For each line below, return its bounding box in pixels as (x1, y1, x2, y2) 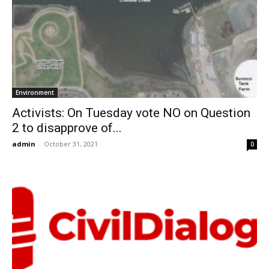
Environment (16, 88, 54, 97)
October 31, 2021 (44, 139, 98, 148)
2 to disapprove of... (12, 120, 122, 135)
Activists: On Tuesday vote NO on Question (12, 105, 250, 120)
